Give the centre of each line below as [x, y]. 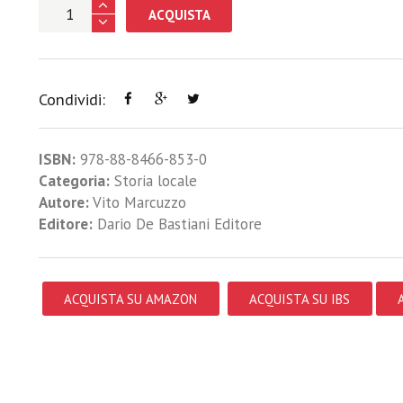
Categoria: [74, 180]
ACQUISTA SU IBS [300, 299]
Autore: [63, 202]
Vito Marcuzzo [139, 202]
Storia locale [155, 180]
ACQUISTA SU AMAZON [131, 299]
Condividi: [72, 99]
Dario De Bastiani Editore [177, 224]
